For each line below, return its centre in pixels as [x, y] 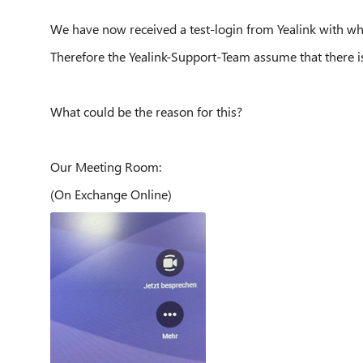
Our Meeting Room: [106, 167]
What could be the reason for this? [146, 111]
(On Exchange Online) [111, 194]
